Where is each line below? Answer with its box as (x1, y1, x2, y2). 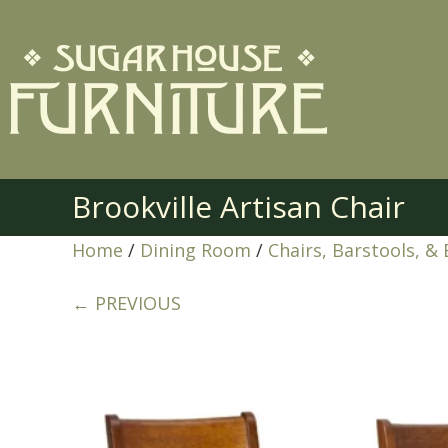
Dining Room (140, 238, 251, 262)
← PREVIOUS (72, 291, 181, 315)
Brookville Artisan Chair (72, 186, 405, 227)
